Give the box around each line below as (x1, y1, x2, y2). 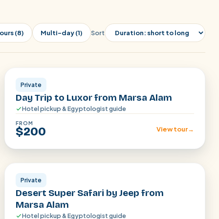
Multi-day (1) (41, 29, 83, 37)
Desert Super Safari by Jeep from (16, 187, 164, 198)
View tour (156, 125, 188, 133)
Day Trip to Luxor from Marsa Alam (16, 92, 173, 103)
